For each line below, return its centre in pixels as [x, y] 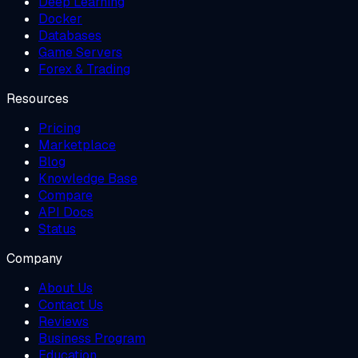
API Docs [66, 212]
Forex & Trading [84, 69]
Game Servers [80, 52]
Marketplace [77, 145]
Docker [60, 18]
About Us [66, 288]
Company [34, 258]
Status [57, 229]
